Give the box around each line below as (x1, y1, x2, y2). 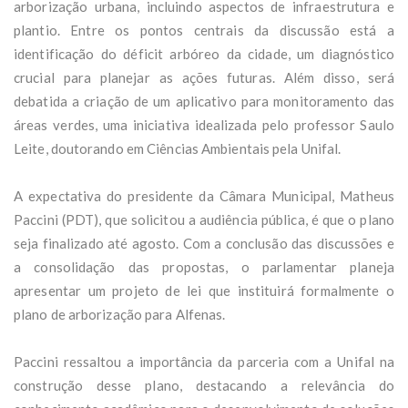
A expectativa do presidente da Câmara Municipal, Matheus (14, 187, 394, 204)
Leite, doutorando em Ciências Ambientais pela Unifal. (14, 139, 342, 157)
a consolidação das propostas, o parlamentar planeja (14, 258, 394, 275)
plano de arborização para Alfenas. (14, 305, 226, 322)
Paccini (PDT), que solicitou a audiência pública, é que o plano (14, 210, 394, 228)
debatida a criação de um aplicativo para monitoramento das (14, 92, 394, 109)
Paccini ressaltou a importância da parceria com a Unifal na (14, 352, 394, 370)
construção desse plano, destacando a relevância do (14, 376, 394, 393)
